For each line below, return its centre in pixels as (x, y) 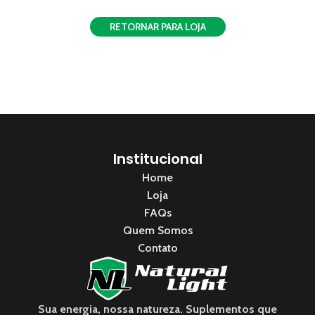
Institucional (157, 159)
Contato (157, 248)
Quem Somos (157, 231)
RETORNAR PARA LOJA (157, 26)
